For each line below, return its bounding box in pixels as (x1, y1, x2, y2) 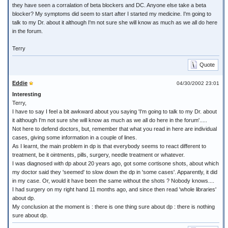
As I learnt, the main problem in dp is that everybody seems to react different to (12, 143, 206, 149)
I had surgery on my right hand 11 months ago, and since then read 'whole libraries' (12, 186, 216, 192)
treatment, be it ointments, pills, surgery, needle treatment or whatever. (12, 152, 185, 158)
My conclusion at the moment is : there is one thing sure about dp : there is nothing (12, 204, 215, 210)
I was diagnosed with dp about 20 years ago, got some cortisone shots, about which (12, 160, 219, 166)
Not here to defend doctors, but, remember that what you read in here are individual (12, 126, 217, 132)
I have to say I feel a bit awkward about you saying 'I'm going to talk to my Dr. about (12, 108, 217, 115)
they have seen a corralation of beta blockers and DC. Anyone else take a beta (12, 2, 206, 8)
